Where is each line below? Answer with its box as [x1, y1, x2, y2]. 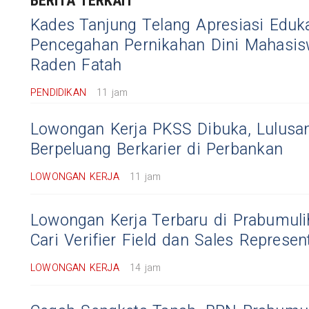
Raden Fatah [30, 54, 122, 77]
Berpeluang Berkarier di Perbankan [30, 138, 283, 161]
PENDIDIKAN [30, 86, 86, 100]
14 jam [129, 261, 161, 275]
